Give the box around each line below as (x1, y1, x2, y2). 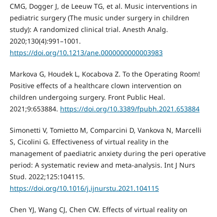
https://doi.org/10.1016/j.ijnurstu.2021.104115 (9, 183, 159, 193)
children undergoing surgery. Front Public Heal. (9, 92, 165, 102)
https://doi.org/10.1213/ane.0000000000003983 (9, 47, 163, 57)
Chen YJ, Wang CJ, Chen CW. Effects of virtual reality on (9, 204, 187, 214)
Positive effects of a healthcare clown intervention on (9, 80, 182, 90)
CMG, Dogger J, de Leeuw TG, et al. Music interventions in (9, 1, 197, 11)
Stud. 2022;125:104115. (9, 171, 85, 181)
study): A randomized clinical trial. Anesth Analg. (9, 24, 168, 34)
